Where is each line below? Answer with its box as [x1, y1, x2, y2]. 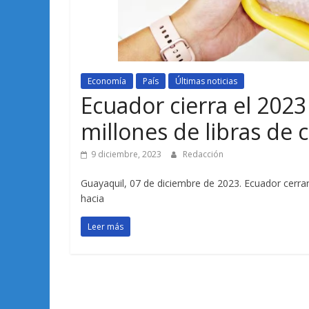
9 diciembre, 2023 [91, 148, 161, 160]
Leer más [88, 220, 123, 232]
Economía [88, 74, 126, 87]
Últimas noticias [175, 74, 237, 87]
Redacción [183, 148, 223, 160]
